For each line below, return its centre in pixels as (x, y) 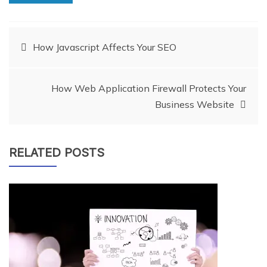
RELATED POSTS (57, 152)
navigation (61, 81)
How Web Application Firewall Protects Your (149, 88)
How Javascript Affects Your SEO (105, 47)
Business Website (195, 104)
